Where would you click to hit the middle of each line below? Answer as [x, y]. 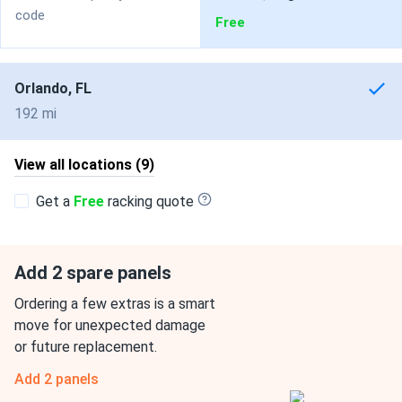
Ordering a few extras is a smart [115, 304]
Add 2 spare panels [93, 273]
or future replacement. [86, 347]
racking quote [149, 201]
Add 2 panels [57, 379]
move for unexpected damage [110, 325]
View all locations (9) [84, 165]
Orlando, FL [53, 88]
